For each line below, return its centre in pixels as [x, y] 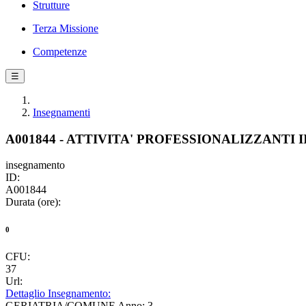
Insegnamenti [61, 112]
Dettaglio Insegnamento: [58, 294]
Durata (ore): [33, 202]
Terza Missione [66, 28]
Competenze [60, 52]
